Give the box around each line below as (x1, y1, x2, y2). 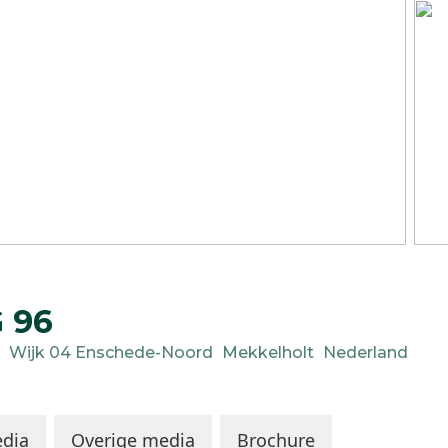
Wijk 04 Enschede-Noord (9, 343, 213, 362)
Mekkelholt (222, 343, 314, 362)
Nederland (323, 343, 408, 362)
